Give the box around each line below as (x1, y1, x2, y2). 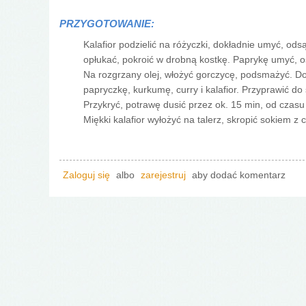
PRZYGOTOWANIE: (59, 17, 157, 29)
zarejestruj (141, 169, 186, 180)
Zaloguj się (63, 169, 110, 180)
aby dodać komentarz (189, 169, 286, 180)
